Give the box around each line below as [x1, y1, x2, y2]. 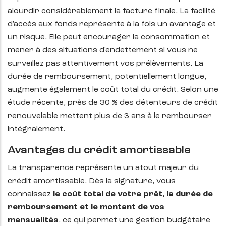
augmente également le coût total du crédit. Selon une [8, 86, 218, 94]
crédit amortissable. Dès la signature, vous [8, 177, 176, 186]
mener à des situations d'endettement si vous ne [8, 46, 198, 55]
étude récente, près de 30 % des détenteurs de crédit [8, 99, 218, 107]
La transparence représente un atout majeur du [8, 164, 199, 173]
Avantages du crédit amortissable [8, 145, 191, 156]
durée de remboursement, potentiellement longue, [8, 73, 206, 81]
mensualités [8, 216, 59, 225]
